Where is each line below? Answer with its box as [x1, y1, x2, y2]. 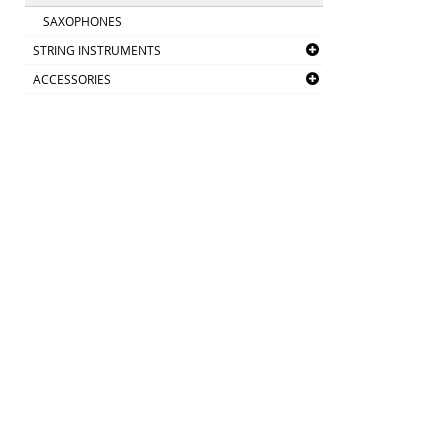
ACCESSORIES [33, 71, 111, 87]
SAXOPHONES [43, 13, 122, 29]
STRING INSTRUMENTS [33, 42, 161, 58]
